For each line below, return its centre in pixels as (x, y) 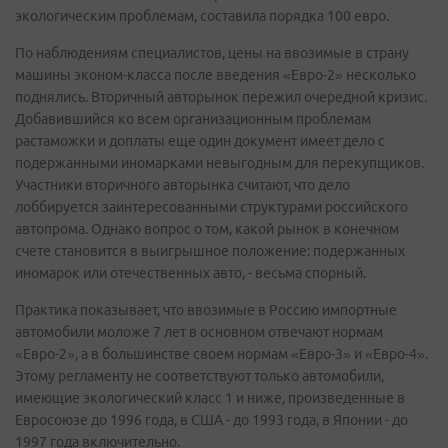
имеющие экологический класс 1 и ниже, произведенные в (210, 397)
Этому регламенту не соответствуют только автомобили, (199, 375)
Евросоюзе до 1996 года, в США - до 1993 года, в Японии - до (211, 419)
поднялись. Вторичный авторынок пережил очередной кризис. (221, 96)
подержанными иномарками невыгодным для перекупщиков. (219, 162)
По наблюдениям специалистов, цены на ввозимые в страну (212, 52)
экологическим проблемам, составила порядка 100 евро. (202, 15)
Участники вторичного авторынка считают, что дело (182, 184)
